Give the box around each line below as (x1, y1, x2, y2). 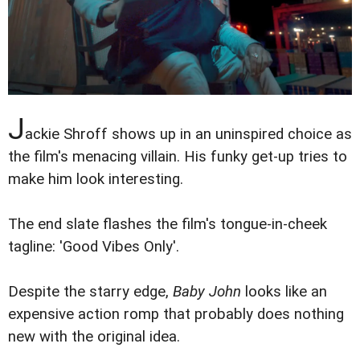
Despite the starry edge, (8, 283, 173, 301)
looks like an (241, 283, 327, 301)
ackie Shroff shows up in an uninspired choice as (25, 125, 352, 144)
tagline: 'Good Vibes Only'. (8, 238, 179, 256)
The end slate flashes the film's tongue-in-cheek (8, 215, 327, 234)
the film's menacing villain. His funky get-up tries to (8, 148, 347, 166)
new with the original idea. (8, 328, 180, 346)
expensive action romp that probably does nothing (8, 305, 344, 324)
